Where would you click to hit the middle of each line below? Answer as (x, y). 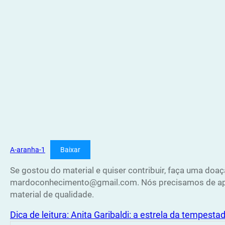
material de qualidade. (52, 194)
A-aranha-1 (28, 149)
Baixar (71, 149)
